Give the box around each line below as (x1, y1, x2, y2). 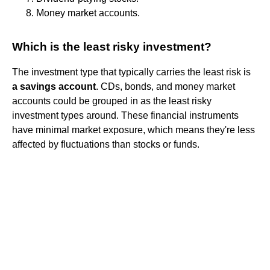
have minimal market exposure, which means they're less (12, 124, 255, 135)
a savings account (12, 81, 96, 92)
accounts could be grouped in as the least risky (12, 95, 212, 106)
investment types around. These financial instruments (12, 110, 239, 121)
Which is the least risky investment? (12, 40, 212, 53)
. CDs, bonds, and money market (96, 81, 235, 92)
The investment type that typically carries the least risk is (12, 66, 251, 77)
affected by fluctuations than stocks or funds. (12, 139, 199, 149)
